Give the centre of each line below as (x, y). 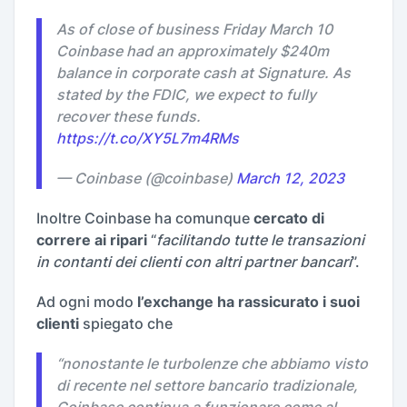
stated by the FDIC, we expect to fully (186, 94)
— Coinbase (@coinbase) (146, 178)
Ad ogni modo (85, 302)
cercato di (289, 218)
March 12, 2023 (290, 178)
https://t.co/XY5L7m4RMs (148, 138)
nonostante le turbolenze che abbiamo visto (215, 363)
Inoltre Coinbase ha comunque (145, 218)
